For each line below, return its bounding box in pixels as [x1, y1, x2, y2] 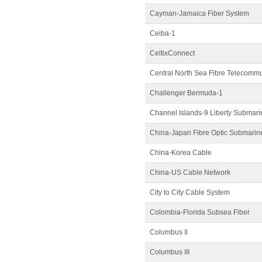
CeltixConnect [150, 49, 195, 57]
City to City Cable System [150, 188, 230, 196]
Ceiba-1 [150, 29, 175, 37]
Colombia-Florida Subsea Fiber [150, 208, 250, 216]
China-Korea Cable [150, 149, 212, 157]
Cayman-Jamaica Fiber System [150, 9, 249, 18]
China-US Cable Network [150, 168, 230, 177]
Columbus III [150, 248, 189, 256]
